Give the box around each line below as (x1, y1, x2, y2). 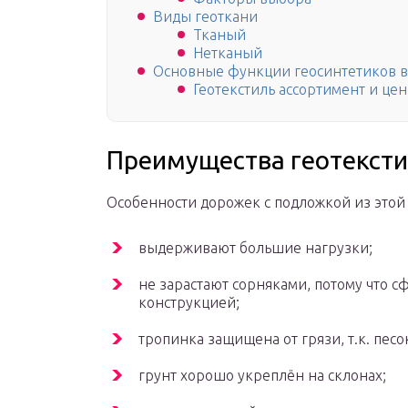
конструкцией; (138, 294, 240, 311)
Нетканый (193, 45, 262, 62)
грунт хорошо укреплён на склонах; (138, 367, 386, 384)
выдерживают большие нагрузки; (138, 240, 372, 257)
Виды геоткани (153, 8, 258, 25)
